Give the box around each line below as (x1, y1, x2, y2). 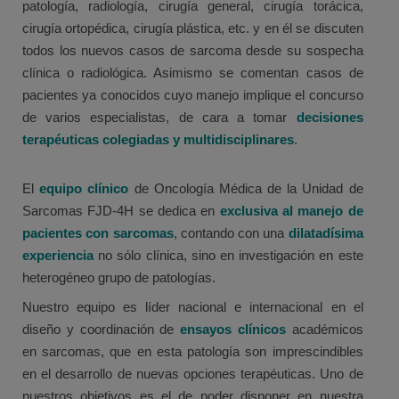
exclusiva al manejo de (219, 203, 363, 219)
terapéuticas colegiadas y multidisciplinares (22, 132, 294, 148)
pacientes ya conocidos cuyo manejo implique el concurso (22, 87, 363, 103)
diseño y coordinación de (22, 322, 181, 338)
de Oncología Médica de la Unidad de (128, 181, 363, 197)
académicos (291, 322, 363, 338)
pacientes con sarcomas (22, 225, 174, 241)
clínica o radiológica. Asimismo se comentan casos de (22, 65, 363, 81)
